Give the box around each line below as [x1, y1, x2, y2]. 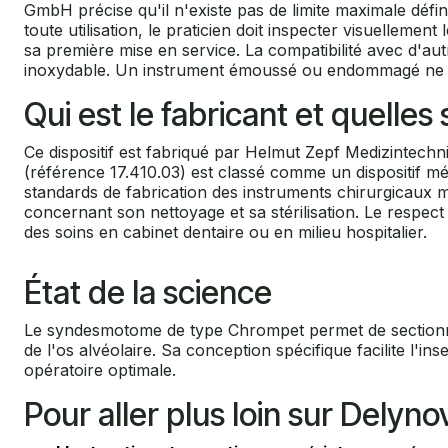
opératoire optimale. [24, 360, 176, 381]
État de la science [24, 273, 272, 313]
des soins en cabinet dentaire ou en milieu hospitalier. [24, 222, 427, 243]
